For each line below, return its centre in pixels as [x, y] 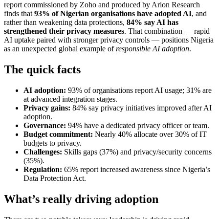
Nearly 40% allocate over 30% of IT [150, 134]
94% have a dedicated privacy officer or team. [138, 125]
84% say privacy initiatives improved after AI [141, 108]
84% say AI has [153, 22]
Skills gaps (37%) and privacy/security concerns [137, 152]
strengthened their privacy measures [64, 31]
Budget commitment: [58, 134]
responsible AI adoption [153, 48]
